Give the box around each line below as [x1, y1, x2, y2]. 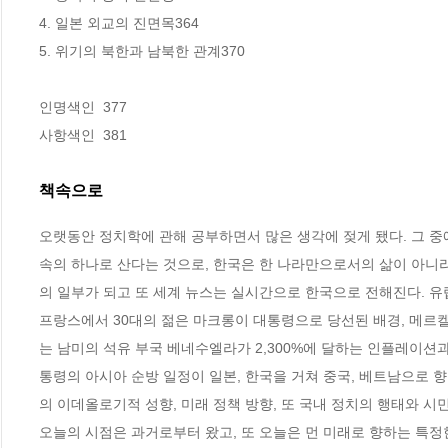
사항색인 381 [39, 127, 127, 144]
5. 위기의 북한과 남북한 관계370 [39, 43, 245, 60]
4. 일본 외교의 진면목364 [39, 15, 199, 32]
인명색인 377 [39, 99, 131, 116]
